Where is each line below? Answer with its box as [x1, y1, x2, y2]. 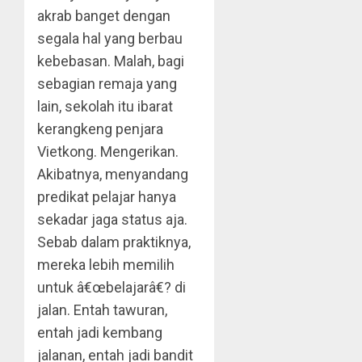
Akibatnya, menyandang [37, 166, 188, 183]
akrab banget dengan [37, 7, 170, 24]
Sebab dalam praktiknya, [37, 234, 191, 250]
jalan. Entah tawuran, [37, 301, 167, 318]
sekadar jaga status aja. [37, 211, 187, 228]
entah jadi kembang [37, 324, 162, 341]
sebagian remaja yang [37, 75, 177, 92]
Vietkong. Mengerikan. [37, 143, 179, 160]
